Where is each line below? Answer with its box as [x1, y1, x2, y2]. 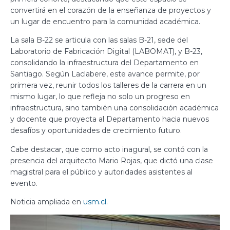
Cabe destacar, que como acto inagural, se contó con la [10, 144, 208, 154]
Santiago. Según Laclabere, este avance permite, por [10, 69, 200, 79]
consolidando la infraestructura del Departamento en [10, 58, 199, 68]
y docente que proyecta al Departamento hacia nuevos [10, 114, 209, 124]
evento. [10, 178, 37, 188]
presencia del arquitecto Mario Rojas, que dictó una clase [10, 156, 213, 165]
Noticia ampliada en [10, 197, 83, 206]
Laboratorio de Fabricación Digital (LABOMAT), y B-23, [10, 47, 202, 56]
